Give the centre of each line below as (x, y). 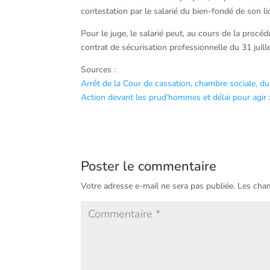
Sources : (99, 70)
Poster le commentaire (149, 166)
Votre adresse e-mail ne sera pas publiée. (158, 186)
